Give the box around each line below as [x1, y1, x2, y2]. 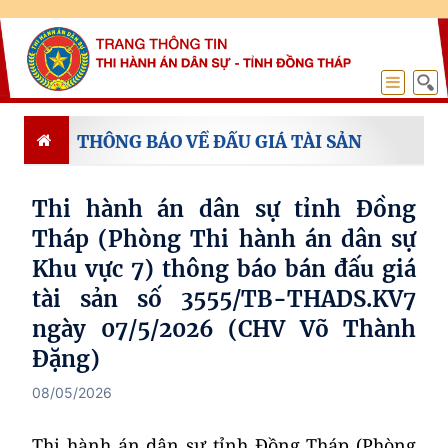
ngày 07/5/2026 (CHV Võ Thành [32, 315, 416, 343]
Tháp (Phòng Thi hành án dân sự [32, 225, 416, 253]
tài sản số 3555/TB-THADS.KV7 [32, 285, 416, 313]
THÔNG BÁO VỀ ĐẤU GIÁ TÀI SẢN [77, 130, 362, 153]
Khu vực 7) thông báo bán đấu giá [32, 255, 416, 283]
